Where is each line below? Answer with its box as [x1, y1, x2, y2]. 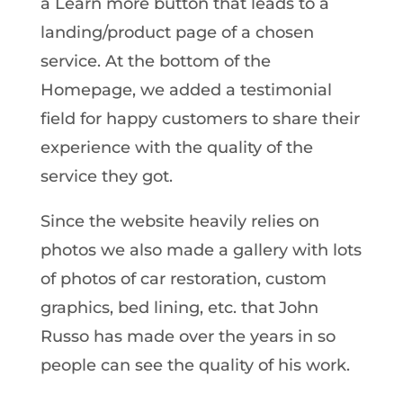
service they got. [40, 166, 173, 186]
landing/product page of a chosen [40, 22, 314, 42]
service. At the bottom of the [40, 50, 271, 71]
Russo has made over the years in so [40, 326, 336, 346]
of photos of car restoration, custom [40, 268, 327, 289]
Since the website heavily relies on [40, 210, 319, 231]
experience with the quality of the [40, 137, 313, 157]
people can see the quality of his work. [40, 354, 350, 375]
